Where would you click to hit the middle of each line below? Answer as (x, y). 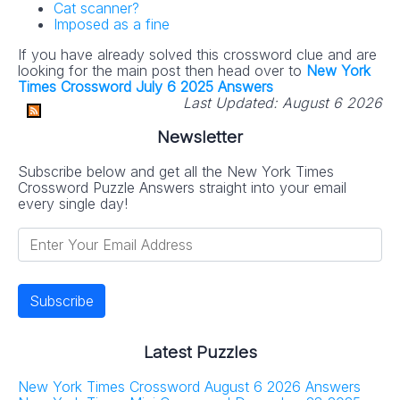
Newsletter (200, 137)
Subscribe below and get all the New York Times (176, 171)
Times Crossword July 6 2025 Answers (146, 87)
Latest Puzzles (200, 353)
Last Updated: (230, 103)
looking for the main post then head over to (162, 71)
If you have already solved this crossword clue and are (197, 55)
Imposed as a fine (112, 25)
